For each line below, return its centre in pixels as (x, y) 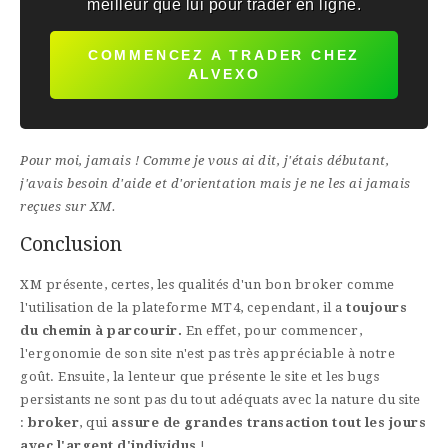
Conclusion (71, 244)
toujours (374, 308)
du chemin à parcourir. (101, 331)
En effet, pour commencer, (272, 331)
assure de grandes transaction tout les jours (268, 423)
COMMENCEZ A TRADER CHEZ (224, 55)
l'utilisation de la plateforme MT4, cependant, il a (181, 308)
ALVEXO (224, 74)
